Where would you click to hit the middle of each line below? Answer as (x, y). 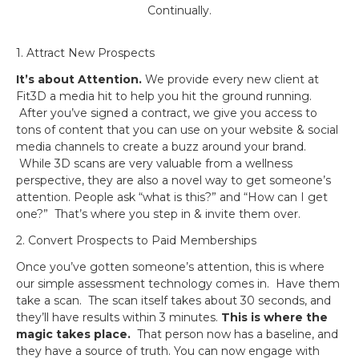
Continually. (179, 10)
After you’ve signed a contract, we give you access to (167, 113)
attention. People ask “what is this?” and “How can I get (172, 197)
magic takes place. (73, 334)
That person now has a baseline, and (234, 334)
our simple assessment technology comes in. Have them (178, 284)
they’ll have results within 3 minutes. (119, 317)
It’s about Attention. (79, 79)
